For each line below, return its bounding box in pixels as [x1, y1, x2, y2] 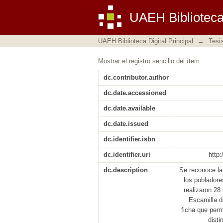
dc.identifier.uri [104, 151, 150, 158]
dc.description [104, 166, 148, 174]
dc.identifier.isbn [104, 135, 155, 143]
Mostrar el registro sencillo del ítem [98, 57, 200, 65]
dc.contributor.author [104, 74, 169, 81]
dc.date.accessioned [104, 89, 166, 97]
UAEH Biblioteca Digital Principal [98, 37, 193, 45]
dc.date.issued [104, 120, 148, 127]
